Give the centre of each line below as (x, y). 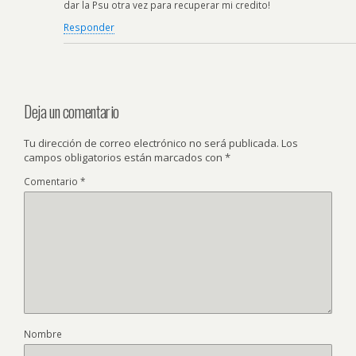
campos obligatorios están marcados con (124, 157)
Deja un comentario (72, 111)
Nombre (43, 334)
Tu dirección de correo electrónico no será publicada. (151, 143)
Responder (89, 27)
